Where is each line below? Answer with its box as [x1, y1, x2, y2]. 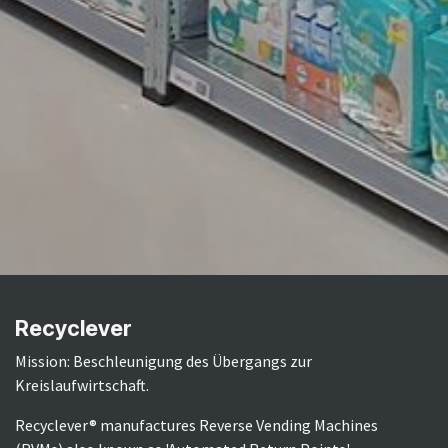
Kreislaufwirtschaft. [15, 374, 149, 395]
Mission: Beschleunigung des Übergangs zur [15, 350, 312, 371]
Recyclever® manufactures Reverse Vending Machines [15, 414, 378, 435]
